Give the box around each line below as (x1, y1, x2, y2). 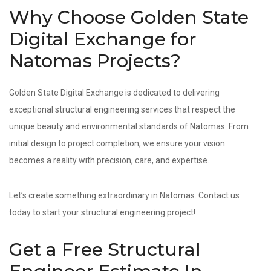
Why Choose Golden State (9, 6, 249, 28)
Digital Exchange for (9, 28, 197, 50)
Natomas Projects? (9, 50, 181, 72)
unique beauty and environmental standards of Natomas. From (9, 122, 249, 131)
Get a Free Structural (9, 238, 201, 261)
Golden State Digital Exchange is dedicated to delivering (9, 88, 220, 97)
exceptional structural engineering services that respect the (9, 105, 235, 114)
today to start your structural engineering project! (9, 207, 195, 217)
